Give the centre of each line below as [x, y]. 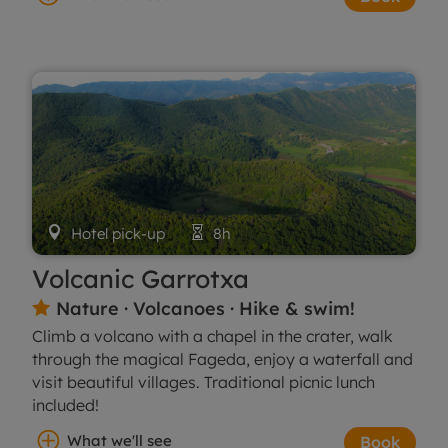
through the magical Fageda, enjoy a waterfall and [223, 358]
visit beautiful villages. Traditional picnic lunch [204, 381]
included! [66, 404]
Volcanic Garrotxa [141, 278]
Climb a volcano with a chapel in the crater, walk [213, 335]
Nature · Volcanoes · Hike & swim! [203, 308]
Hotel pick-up [126, 233]
